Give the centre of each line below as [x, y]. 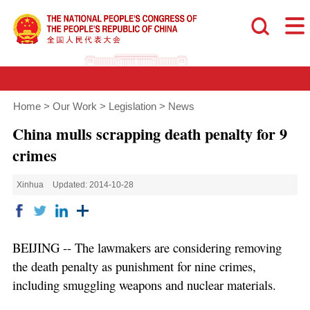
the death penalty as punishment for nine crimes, [134, 266]
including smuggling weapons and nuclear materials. [144, 285]
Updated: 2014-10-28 [93, 185]
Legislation [132, 107]
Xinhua [30, 185]
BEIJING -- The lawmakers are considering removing [147, 248]
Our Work [74, 107]
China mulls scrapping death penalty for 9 [149, 134]
